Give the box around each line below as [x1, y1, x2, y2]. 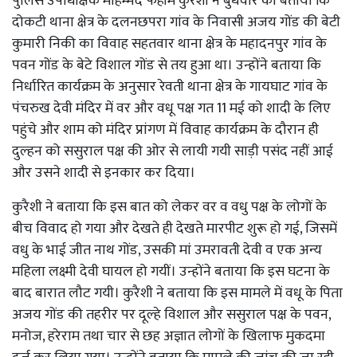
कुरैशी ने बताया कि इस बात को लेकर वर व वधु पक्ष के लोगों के [12, 194, 327, 219]
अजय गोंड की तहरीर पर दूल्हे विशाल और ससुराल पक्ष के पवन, [12, 302, 331, 327]
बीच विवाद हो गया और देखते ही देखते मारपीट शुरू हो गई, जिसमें [12, 216, 337, 241]
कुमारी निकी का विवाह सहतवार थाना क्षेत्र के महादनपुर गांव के [12, 31, 327, 56]
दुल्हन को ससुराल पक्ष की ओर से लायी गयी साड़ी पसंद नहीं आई [12, 139, 333, 163]
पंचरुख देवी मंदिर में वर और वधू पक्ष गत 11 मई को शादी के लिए [12, 96, 331, 120]
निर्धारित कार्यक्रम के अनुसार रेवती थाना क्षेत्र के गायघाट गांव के [12, 74, 328, 99]
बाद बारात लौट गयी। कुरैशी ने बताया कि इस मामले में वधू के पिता [12, 280, 343, 305]
